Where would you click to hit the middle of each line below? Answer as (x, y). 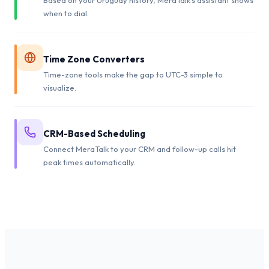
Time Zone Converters (94, 59)
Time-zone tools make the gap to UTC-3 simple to (133, 74)
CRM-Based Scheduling (94, 133)
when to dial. (66, 13)
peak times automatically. (89, 162)
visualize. (60, 87)
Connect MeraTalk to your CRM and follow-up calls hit (140, 149)
